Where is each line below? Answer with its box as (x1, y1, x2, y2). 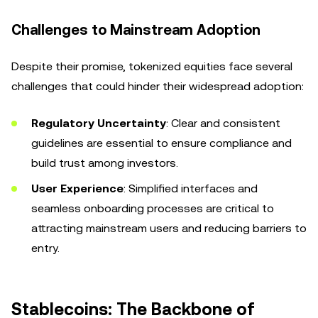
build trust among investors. (31, 156, 178, 170)
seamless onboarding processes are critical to (31, 202, 274, 215)
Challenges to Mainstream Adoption (11, 21, 261, 38)
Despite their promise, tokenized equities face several (11, 60, 292, 73)
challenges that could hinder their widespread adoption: (11, 79, 304, 93)
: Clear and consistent (166, 116, 280, 130)
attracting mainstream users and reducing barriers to (31, 221, 307, 235)
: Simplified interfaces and (124, 182, 258, 195)
